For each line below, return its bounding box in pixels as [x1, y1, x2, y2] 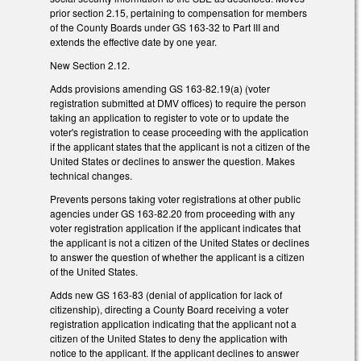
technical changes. [50, 168, 132, 183]
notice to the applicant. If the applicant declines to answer [50, 345, 299, 359]
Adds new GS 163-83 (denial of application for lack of [50, 287, 282, 301]
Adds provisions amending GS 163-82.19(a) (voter [50, 81, 270, 96]
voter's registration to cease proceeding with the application [50, 125, 309, 139]
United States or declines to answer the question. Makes [50, 154, 295, 168]
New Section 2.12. [50, 58, 130, 73]
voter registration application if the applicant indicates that [50, 220, 301, 234]
